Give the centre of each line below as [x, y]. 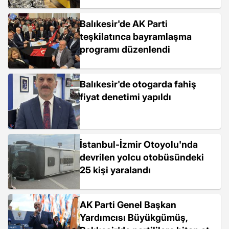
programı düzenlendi [125, 49]
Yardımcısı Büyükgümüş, [134, 217]
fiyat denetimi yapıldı [125, 97]
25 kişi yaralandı [115, 170]
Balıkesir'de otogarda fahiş [138, 84]
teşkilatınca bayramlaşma [136, 37]
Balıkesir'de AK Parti [124, 24]
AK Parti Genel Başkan [128, 205]
